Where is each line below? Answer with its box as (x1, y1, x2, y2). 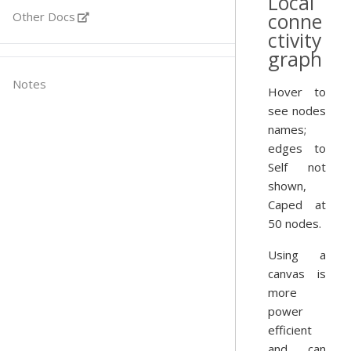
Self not (268, 159, 326, 175)
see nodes (268, 103, 326, 118)
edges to (268, 140, 326, 156)
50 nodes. (268, 215, 321, 231)
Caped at (268, 197, 326, 212)
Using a (268, 247, 326, 262)
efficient (268, 322, 312, 338)
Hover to (268, 84, 326, 100)
